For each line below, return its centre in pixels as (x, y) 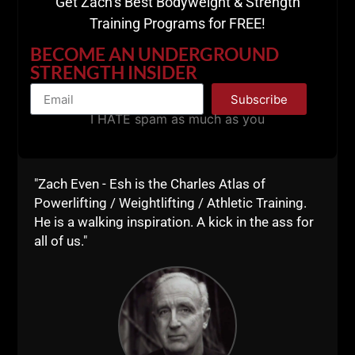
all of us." (61, 240)
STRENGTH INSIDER (114, 73)
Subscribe (260, 99)
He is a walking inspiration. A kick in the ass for (174, 221)
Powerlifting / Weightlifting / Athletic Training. (171, 202)
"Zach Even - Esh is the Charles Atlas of (150, 183)
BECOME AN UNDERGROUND (155, 54)
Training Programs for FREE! (177, 23)
